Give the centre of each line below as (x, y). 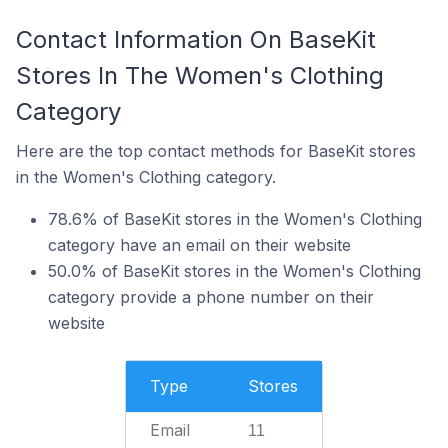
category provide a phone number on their (211, 297)
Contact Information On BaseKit (196, 39)
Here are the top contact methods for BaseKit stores (216, 151)
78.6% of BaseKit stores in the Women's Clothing (235, 219)
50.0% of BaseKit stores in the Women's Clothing (234, 271)
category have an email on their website (199, 245)
